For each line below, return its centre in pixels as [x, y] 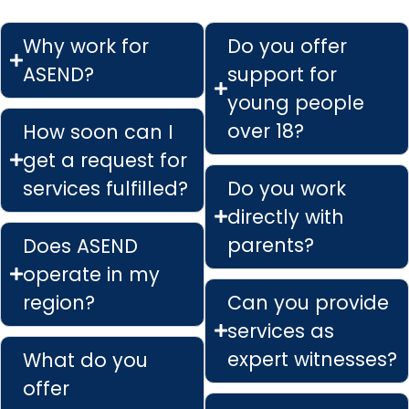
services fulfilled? [105, 188]
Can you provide [308, 302]
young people [296, 102]
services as [281, 330]
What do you [85, 360]
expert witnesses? [312, 359]
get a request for [105, 160]
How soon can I [98, 131]
